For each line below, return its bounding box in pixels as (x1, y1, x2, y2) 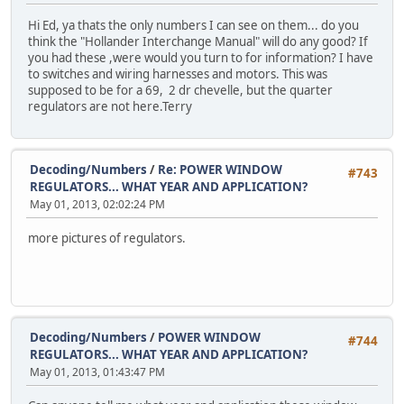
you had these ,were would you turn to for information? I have (28, 49, 373, 66)
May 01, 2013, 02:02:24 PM (30, 196, 165, 212)
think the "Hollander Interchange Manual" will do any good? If (28, 32, 368, 50)
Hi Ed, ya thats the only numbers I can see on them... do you (28, 16, 359, 33)
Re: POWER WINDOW (158, 161, 282, 178)
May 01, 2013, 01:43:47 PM (30, 363, 165, 380)
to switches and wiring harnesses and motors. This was (28, 65, 327, 82)
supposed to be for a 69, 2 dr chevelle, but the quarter (28, 81, 333, 98)
